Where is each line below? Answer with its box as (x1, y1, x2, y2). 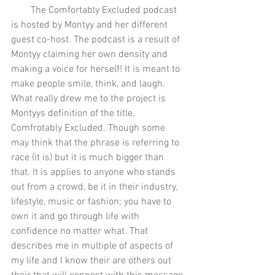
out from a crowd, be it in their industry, (11, 180, 180, 193)
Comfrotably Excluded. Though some (11, 122, 168, 134)
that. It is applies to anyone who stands (11, 166, 178, 179)
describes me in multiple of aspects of (11, 239, 176, 252)
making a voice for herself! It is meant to (11, 63, 182, 76)
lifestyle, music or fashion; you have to (11, 195, 174, 208)
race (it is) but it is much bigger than (11, 151, 166, 164)
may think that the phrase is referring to (11, 136, 182, 149)
